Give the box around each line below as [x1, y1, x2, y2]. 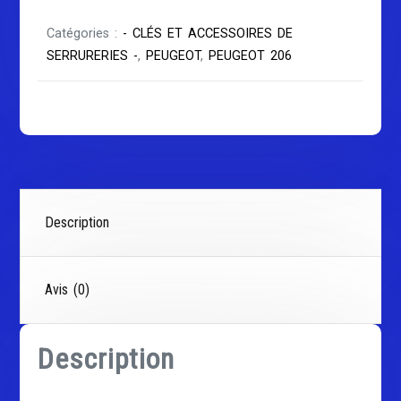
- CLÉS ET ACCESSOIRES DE [123, 26, 294, 42]
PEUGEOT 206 [209, 48, 293, 64]
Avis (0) [45, 281, 90, 299]
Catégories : [47, 26, 124, 42]
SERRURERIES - [47, 48, 139, 64]
